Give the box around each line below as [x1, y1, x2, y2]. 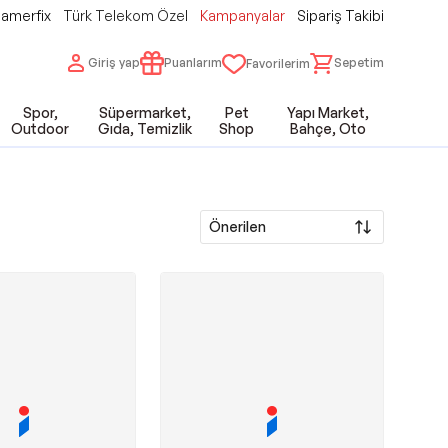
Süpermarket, [99, 104, 191, 121]
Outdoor [11, 120, 70, 137]
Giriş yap [88, 54, 140, 70]
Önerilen [209, 218, 266, 235]
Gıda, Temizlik [98, 120, 192, 137]
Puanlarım [164, 54, 222, 70]
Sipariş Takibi [297, 7, 384, 24]
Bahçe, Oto [290, 120, 367, 137]
